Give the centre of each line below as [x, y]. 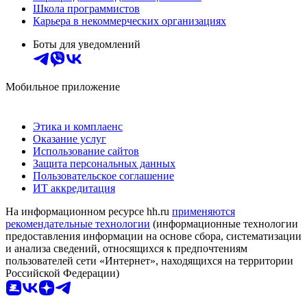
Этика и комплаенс [78, 126]
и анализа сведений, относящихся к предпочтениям [126, 248]
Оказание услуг [70, 138]
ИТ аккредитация [74, 188]
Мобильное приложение [63, 86]
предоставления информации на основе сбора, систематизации [153, 236]
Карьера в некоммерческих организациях [130, 21]
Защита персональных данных [104, 163]
